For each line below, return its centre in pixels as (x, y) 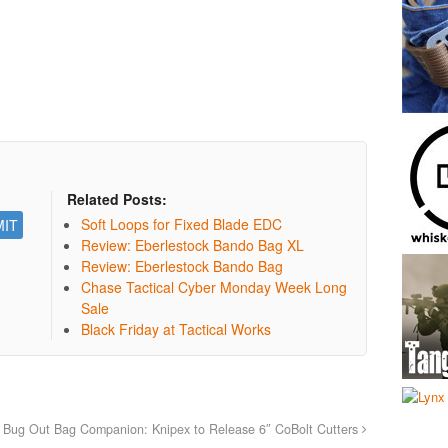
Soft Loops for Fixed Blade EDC (182, 223)
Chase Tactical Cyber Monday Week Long (214, 286)
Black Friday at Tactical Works (176, 328)
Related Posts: (117, 198)
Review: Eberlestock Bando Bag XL (193, 244)
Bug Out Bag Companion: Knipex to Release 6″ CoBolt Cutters (182, 428)
